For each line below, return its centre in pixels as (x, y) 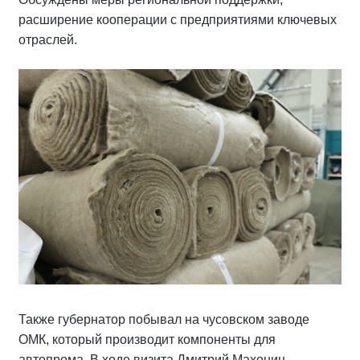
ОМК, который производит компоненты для (147, 340)
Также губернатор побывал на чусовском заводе (164, 320)
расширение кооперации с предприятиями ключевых (178, 20)
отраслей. (48, 40)
